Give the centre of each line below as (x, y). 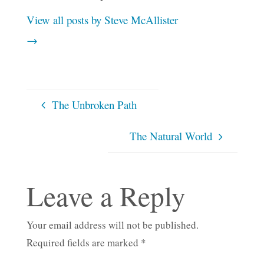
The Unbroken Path (94, 104)
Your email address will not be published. (112, 225)
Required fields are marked (83, 243)
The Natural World (171, 136)
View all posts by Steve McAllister (102, 20)
